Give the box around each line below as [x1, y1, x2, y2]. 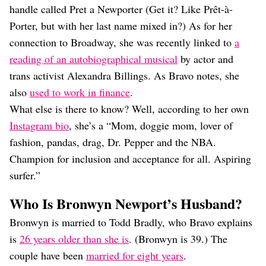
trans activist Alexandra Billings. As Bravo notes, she [9, 68, 239, 83]
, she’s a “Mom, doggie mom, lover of [69, 118, 233, 132]
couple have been [9, 248, 86, 262]
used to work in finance [30, 85, 130, 99]
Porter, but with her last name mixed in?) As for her [9, 18, 232, 33]
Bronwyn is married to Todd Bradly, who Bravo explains [9, 215, 252, 229]
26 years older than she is [20, 232, 129, 246]
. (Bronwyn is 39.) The [129, 232, 227, 246]
